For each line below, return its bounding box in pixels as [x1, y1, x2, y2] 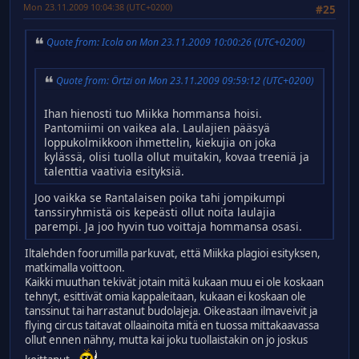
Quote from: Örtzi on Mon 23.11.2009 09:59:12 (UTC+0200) [56, 73, 314, 87]
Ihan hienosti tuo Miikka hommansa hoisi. [44, 105, 262, 121]
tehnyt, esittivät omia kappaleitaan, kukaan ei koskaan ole [25, 288, 306, 304]
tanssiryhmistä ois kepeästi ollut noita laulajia [34, 204, 276, 220]
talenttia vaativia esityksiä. [44, 163, 184, 179]
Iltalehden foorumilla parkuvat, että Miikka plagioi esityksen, [25, 245, 321, 260]
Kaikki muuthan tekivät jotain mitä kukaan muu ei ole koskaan [25, 274, 324, 289]
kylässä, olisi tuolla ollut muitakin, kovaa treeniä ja [44, 148, 309, 164]
